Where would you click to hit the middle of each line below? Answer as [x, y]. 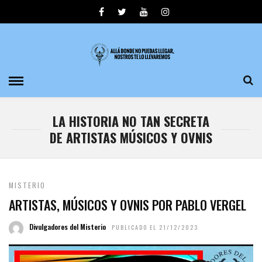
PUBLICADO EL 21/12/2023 [155, 227]
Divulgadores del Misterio [68, 227]
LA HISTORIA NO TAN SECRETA [131, 121]
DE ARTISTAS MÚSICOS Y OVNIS [131, 137]
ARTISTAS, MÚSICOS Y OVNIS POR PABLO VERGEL [127, 205]
